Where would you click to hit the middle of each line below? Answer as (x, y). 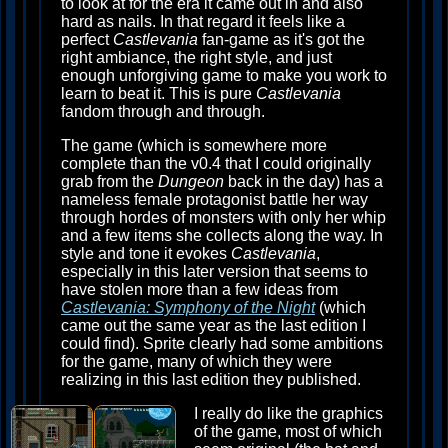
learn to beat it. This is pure (158, 93)
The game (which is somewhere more (194, 145)
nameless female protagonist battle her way (214, 199)
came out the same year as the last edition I (213, 325)
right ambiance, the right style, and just (196, 57)
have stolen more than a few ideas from (199, 289)
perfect (87, 39)
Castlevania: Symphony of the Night (188, 307)
